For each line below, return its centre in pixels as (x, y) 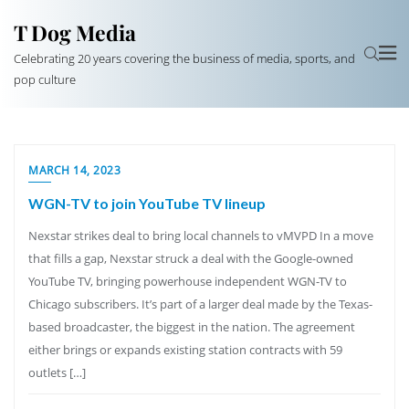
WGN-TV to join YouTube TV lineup (147, 203)
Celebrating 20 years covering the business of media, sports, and (184, 58)
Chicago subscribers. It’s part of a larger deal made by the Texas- (200, 304)
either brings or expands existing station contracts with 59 (185, 350)
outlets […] (57, 372)
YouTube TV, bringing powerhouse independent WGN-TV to (188, 281)
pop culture (45, 79)
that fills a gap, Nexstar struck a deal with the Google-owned (191, 258)
